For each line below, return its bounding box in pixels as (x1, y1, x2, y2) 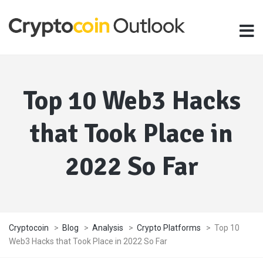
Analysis (92, 222, 123, 232)
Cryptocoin (9, 222, 49, 232)
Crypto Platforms (137, 222, 201, 232)
